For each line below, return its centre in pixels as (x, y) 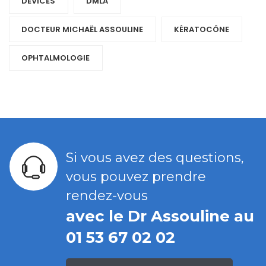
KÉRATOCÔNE (202, 30)
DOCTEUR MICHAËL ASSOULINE (82, 30)
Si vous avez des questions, (155, 158)
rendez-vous (107, 196)
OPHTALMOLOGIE (56, 58)
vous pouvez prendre (136, 177)
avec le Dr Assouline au (160, 216)
